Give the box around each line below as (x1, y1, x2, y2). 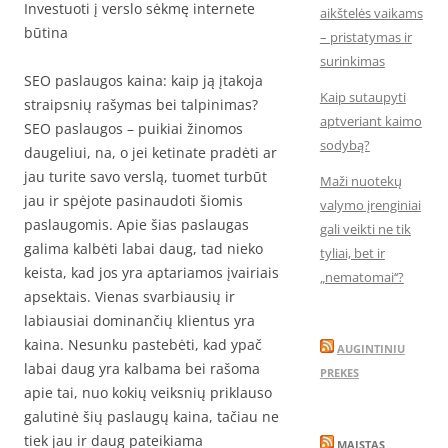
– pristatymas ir (319, 28, 412, 46)
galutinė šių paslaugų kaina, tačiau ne (24, 407, 279, 426)
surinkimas (319, 52, 385, 70)
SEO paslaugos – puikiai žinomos (24, 119, 243, 138)
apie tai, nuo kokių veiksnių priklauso (24, 383, 272, 402)
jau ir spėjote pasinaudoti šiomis (24, 191, 243, 210)
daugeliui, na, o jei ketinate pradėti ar (24, 143, 277, 162)
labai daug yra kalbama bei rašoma (24, 359, 260, 378)
